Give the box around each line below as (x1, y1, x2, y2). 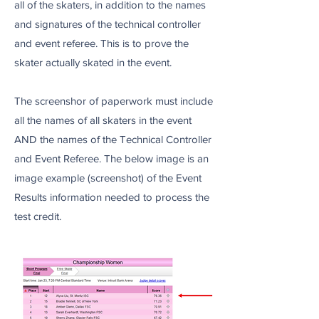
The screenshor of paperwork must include (14, 95, 213, 107)
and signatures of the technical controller (14, 18, 201, 30)
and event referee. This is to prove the (14, 37, 189, 49)
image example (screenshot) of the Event (14, 172, 202, 184)
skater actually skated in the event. (14, 56, 172, 68)
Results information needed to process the (14, 191, 209, 203)
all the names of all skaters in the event (14, 114, 192, 126)
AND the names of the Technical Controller (14, 133, 211, 145)
